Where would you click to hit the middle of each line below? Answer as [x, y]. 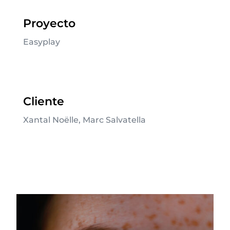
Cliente [43, 102]
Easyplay [41, 42]
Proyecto [49, 24]
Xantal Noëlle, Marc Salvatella [84, 120]
